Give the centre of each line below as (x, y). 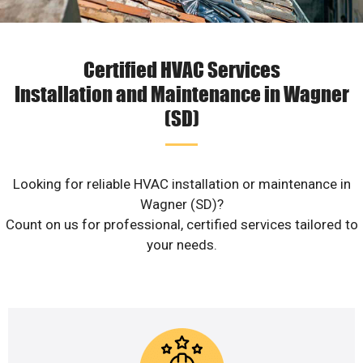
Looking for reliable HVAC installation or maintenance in (181, 184)
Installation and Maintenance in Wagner (181, 94)
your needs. (181, 245)
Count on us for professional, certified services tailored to (181, 225)
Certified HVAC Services (181, 69)
